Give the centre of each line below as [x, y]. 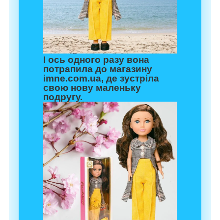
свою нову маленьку [92, 88]
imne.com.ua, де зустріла [101, 79]
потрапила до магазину [98, 69]
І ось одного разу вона [96, 60]
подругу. [63, 97]
